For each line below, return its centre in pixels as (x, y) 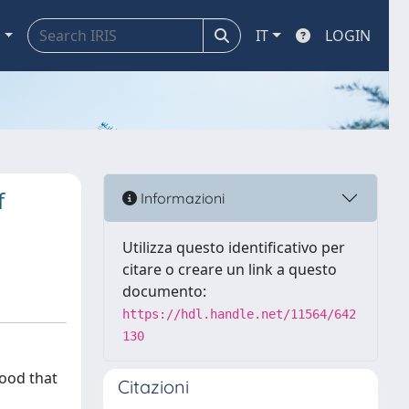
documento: (164, 291)
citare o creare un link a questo (230, 269)
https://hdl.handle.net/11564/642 (239, 314)
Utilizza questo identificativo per (234, 247)
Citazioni (153, 387)
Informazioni (181, 198)
